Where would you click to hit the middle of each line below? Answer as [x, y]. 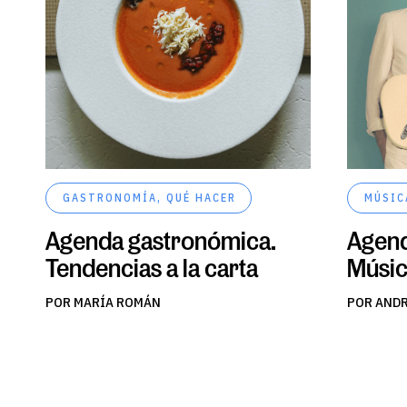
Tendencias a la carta [152, 267]
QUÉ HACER [201, 197]
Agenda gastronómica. [161, 240]
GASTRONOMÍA [110, 197]
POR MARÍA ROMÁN [103, 302]
